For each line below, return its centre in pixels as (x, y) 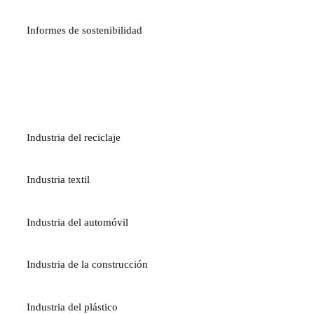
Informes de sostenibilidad (84, 30)
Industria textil (58, 180)
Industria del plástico (72, 307)
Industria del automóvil (77, 222)
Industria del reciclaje (74, 137)
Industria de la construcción (87, 265)
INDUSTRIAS (64, 91)
